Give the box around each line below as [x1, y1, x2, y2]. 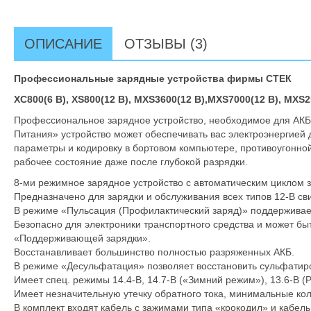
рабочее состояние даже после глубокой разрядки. [14, 156, 248, 167]
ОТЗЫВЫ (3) [124, 36, 208, 51]
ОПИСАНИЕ [24, 36, 102, 51]
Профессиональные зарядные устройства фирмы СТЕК [14, 73, 292, 84]
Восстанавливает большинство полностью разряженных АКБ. [14, 246, 294, 258]
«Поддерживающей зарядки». [14, 233, 151, 244]
